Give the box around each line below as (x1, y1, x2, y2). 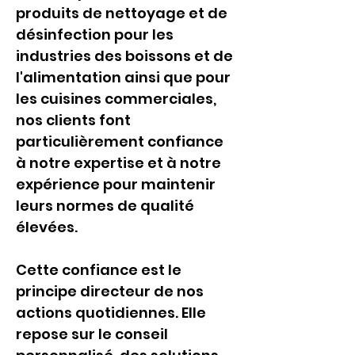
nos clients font (16, 110, 134, 130)
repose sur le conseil (16, 324, 171, 344)
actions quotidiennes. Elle (16, 303, 209, 323)
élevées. (16, 217, 78, 237)
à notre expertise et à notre (16, 153, 224, 173)
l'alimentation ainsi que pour (16, 67, 234, 87)
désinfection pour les (16, 25, 177, 44)
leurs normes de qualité (16, 196, 197, 216)
